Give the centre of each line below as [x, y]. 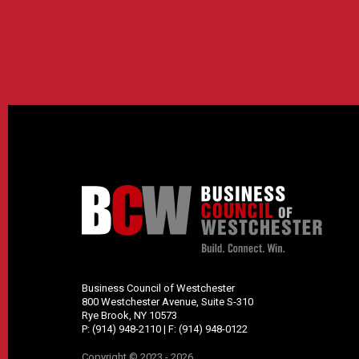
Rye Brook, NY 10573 [129, 315]
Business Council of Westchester [158, 288]
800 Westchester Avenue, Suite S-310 [167, 302]
